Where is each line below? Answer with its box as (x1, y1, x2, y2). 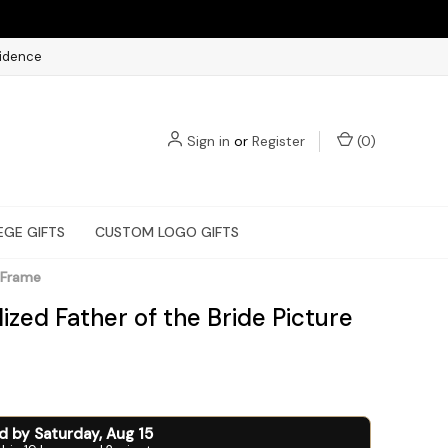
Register (252, 131, 305, 150)
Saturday (34, 424, 99, 444)
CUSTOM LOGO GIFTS (95, 223, 239, 241)
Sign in (187, 131, 230, 150)
